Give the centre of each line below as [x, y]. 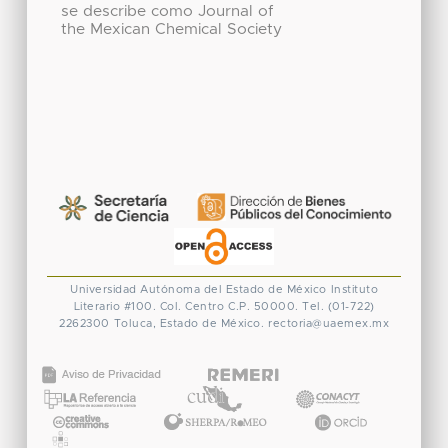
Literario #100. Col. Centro [148, 307]
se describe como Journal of [166, 12]
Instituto [354, 290]
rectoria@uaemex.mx [328, 324]
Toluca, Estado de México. [188, 324]
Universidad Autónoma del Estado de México [198, 290]
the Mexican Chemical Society [171, 30]
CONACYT [326, 379]
